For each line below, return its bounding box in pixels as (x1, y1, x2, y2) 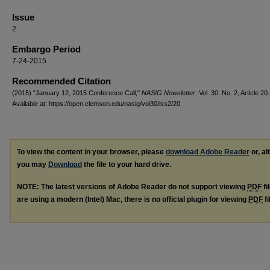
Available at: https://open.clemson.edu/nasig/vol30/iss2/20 (12, 99, 180, 107)
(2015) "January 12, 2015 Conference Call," (12, 89, 142, 96)
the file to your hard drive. (82, 160, 171, 169)
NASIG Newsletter (142, 89, 195, 96)
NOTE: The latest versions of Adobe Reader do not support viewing (17, 182, 247, 191)
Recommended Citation (12, 75, 111, 86)
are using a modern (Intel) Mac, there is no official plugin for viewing (17, 195, 248, 204)
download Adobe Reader (166, 147, 250, 156)
